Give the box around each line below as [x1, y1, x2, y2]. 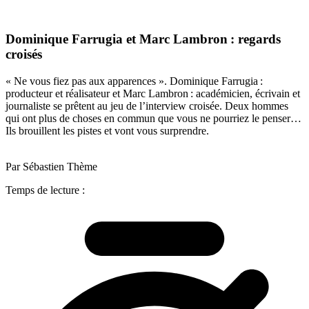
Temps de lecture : [6, 183, 85, 196]
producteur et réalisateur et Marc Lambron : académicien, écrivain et [6, 87, 300, 99]
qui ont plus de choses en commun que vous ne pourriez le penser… [6, 112, 301, 124]
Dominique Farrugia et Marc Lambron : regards [6, 32, 281, 47]
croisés [6, 47, 42, 62]
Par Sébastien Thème [6, 160, 97, 172]
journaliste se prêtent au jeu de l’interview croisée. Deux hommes [6, 99, 288, 112]
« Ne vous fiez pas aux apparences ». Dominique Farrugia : [6, 74, 263, 87]
